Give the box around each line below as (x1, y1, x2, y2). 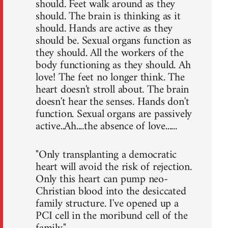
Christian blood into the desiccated (36, 181, 186, 202)
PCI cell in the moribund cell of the (36, 206, 188, 226)
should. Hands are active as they (36, 18, 173, 39)
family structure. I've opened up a (36, 193, 179, 214)
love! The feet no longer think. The (36, 67, 185, 88)
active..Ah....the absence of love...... (36, 116, 177, 136)
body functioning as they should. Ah (36, 55, 191, 75)
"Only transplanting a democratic (36, 145, 177, 165)
